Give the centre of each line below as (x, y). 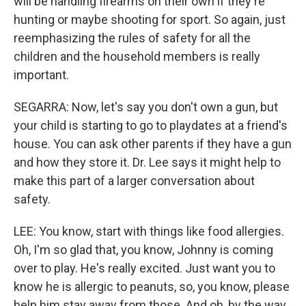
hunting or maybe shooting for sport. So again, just (150, 19)
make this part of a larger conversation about (134, 181)
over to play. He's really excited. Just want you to (144, 268)
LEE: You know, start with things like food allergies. (149, 231)
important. (41, 75)
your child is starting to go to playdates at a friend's (151, 125)
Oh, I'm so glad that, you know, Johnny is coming (143, 250)
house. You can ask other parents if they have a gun (153, 144)
